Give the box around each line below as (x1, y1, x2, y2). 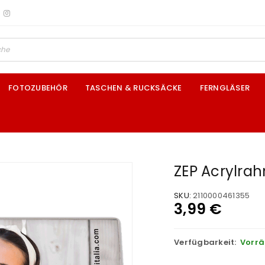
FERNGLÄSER (199, 82, 250, 93)
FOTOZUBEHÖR (8, 82, 67, 93)
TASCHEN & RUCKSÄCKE (85, 82, 182, 93)
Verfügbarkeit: (174, 237, 237, 248)
